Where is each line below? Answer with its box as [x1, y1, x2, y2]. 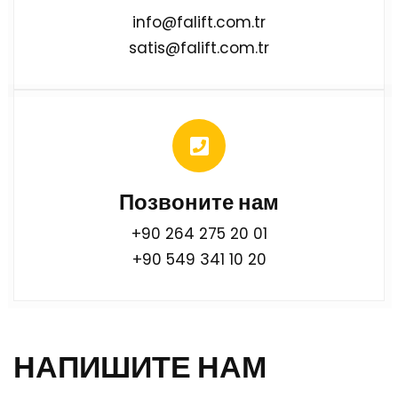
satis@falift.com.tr [129, 36, 269, 59]
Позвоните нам [119, 187, 279, 217]
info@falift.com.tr [132, 11, 266, 33]
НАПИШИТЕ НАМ [13, 345, 267, 388]
